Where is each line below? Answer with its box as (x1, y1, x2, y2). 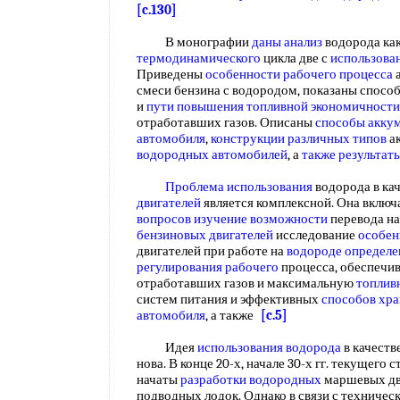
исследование (273, 227, 358, 243)
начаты (137, 371, 180, 387)
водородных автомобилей (137, 146, 287, 162)
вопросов (137, 211, 191, 227)
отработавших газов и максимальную (137, 275, 356, 291)
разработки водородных (180, 371, 321, 387)
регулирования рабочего (137, 259, 279, 275)
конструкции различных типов (211, 130, 387, 146)
